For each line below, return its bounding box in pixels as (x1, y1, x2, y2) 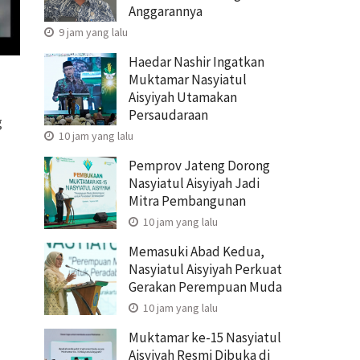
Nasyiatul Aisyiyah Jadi (129, 174, 260, 192)
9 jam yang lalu (56, 24, 128, 39)
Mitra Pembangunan (129, 191, 246, 210)
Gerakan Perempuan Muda (129, 277, 282, 296)
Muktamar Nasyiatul (129, 70, 247, 88)
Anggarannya (129, 2, 202, 20)
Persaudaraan (129, 105, 208, 124)
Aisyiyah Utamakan (129, 88, 237, 106)
